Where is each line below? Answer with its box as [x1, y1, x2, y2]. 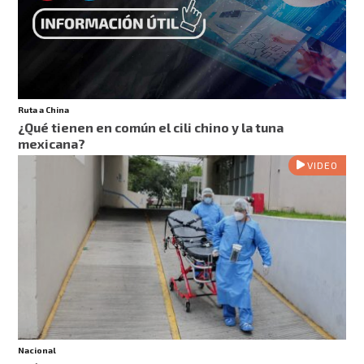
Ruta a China [18, 105, 70, 115]
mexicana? [18, 136, 86, 152]
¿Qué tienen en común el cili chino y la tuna [18, 119, 284, 136]
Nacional [18, 345, 57, 356]
